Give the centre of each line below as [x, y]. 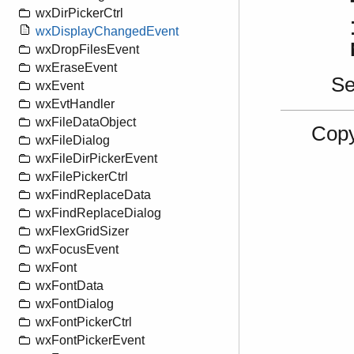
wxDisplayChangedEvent [107, 32]
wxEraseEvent [76, 68]
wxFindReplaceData [93, 195]
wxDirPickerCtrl [79, 13]
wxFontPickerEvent [90, 341]
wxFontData [70, 286]
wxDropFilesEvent [87, 50]
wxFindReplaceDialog [98, 213]
